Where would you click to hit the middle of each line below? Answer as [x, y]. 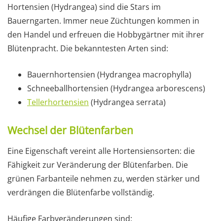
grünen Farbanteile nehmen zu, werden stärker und [104, 179]
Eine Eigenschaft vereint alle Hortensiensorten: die [101, 151]
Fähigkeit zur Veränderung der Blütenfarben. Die [98, 165]
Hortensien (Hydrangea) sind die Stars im [84, 7]
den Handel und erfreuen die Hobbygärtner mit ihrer [106, 35]
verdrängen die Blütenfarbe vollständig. [81, 193]
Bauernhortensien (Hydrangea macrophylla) [109, 75]
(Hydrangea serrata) [127, 102]
